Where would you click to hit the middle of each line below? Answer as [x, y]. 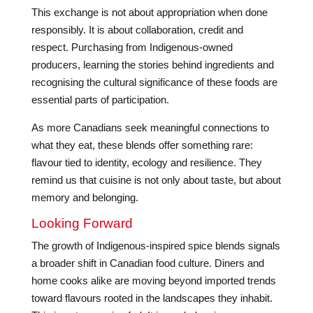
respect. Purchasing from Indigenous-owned [132, 47]
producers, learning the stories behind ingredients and [152, 65]
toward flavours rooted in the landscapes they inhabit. [152, 298]
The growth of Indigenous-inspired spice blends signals [155, 246]
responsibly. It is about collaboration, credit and [137, 30]
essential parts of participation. [100, 100]
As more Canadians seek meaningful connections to [150, 128]
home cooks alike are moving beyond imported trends [153, 281]
